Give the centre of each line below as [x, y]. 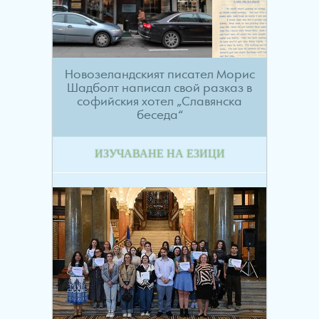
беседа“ [159, 116]
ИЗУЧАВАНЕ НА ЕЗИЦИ [159, 154]
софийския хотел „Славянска [159, 102]
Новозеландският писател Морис [159, 75]
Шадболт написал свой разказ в [159, 89]
